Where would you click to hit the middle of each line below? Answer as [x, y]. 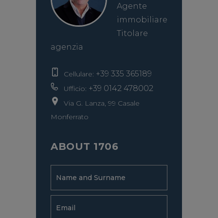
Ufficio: [73, 89]
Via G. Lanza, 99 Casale [100, 103]
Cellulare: [77, 74]
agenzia [67, 47]
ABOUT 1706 [84, 146]
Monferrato [70, 117]
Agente [132, 6]
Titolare [132, 33]
